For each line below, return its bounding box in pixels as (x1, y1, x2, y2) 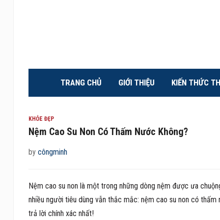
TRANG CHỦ (60, 77, 102, 87)
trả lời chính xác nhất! (28, 208, 94, 218)
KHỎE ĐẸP (28, 115, 54, 122)
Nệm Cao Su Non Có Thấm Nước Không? (28, 125, 188, 137)
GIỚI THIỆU (118, 77, 155, 87)
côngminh (37, 147, 67, 157)
